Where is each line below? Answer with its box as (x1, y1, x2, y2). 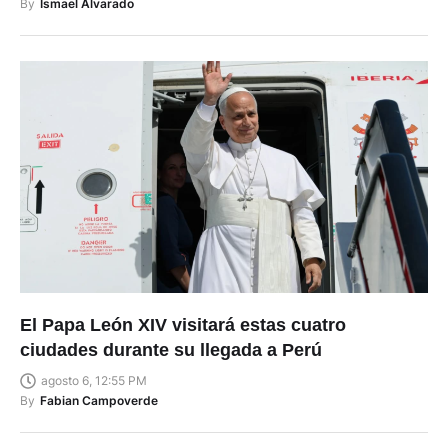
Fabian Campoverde (40, 393, 158, 409)
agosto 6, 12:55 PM (41, 373, 147, 389)
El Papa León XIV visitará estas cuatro (20, 315, 346, 336)
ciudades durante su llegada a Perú (20, 340, 322, 361)
